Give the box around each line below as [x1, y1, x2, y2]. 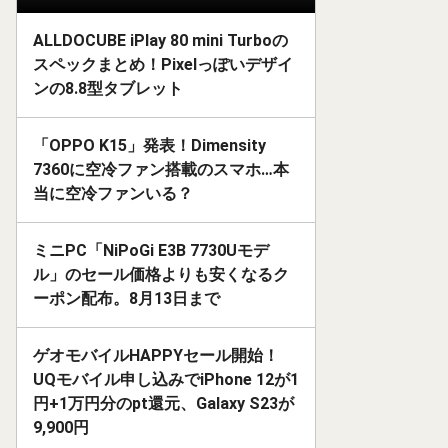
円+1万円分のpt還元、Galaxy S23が [33, 394, 294, 414]
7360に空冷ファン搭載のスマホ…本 [33, 160, 289, 180]
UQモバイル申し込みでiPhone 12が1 [33, 370, 299, 390]
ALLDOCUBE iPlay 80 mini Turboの [33, 31, 288, 51]
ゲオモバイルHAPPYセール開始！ [33, 346, 279, 366]
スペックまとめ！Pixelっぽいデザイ [33, 55, 293, 75]
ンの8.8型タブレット [33, 79, 183, 99]
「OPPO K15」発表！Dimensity [33, 136, 266, 156]
